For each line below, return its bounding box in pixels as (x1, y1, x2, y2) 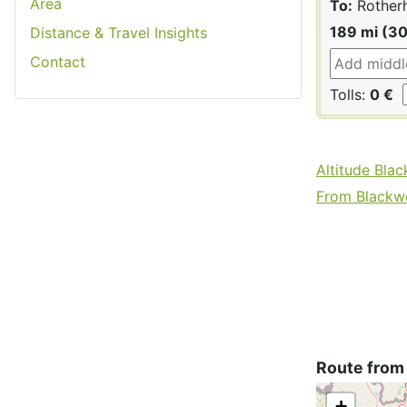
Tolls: (330, 84, 370, 104)
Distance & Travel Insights (30, 23, 207, 42)
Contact (30, 52, 85, 71)
